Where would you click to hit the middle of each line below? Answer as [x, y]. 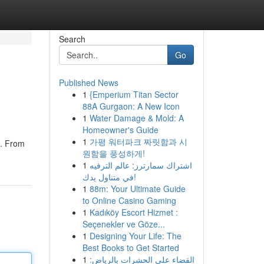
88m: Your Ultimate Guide [137, 189]
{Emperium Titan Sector [134, 94]
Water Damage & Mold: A [136, 118]
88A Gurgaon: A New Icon [131, 106]
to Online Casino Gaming [129, 200]
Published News [88, 82]
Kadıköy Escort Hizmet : [133, 212]
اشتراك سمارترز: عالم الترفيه [141, 165]
